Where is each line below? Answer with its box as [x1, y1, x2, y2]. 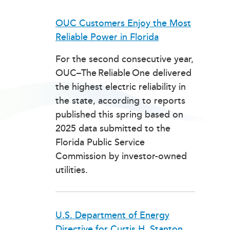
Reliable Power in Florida [55, 29, 159, 45]
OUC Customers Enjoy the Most [55, 15, 191, 31]
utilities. [55, 162, 88, 178]
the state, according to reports [55, 93, 185, 108]
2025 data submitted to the [55, 121, 170, 136]
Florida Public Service [55, 135, 145, 150]
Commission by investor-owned [55, 148, 187, 164]
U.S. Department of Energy [55, 207, 169, 223]
